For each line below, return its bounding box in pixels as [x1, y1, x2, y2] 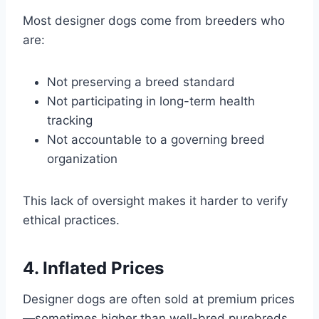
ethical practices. [23, 212, 120, 227]
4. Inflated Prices [23, 257, 164, 278]
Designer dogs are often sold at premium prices [23, 291, 295, 306]
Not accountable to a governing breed [47, 132, 265, 147]
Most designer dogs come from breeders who [23, 13, 285, 28]
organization [47, 151, 117, 166]
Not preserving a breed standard [47, 74, 235, 89]
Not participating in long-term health [47, 93, 255, 108]
